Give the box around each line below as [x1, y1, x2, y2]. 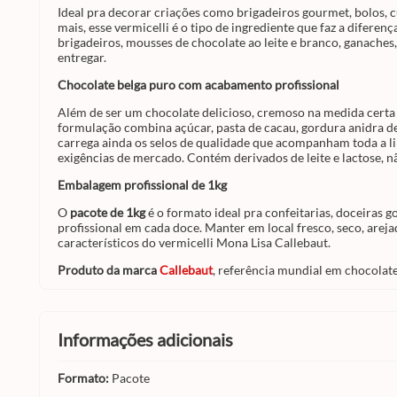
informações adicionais [63, 329, 233, 350]
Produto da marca [58, 262, 157, 277]
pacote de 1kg [70, 205, 145, 220]
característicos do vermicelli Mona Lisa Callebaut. [58, 235, 331, 250]
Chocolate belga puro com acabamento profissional [58, 77, 339, 92]
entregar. [58, 50, 106, 65]
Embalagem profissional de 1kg [58, 177, 227, 192]
